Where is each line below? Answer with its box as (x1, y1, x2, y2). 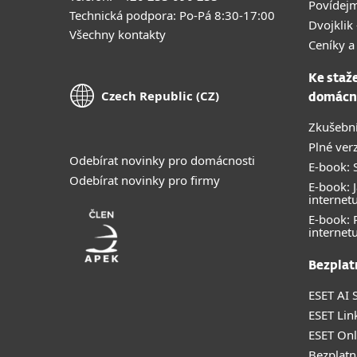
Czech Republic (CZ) (101, 88, 219, 104)
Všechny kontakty (69, 25, 166, 42)
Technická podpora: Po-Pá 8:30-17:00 (69, 6, 275, 23)
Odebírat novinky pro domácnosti (69, 151, 255, 168)
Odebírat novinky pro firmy (69, 171, 220, 188)
